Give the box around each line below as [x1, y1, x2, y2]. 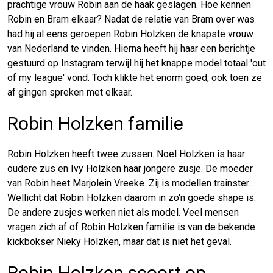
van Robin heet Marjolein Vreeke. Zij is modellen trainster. [7, 177, 250, 190]
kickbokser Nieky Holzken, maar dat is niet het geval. [7, 236, 232, 248]
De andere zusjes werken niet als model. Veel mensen [7, 207, 239, 219]
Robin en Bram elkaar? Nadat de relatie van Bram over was [7, 13, 255, 26]
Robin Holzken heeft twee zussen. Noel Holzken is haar [7, 148, 245, 160]
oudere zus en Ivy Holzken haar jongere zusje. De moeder [7, 163, 253, 175]
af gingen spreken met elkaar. [7, 87, 132, 99]
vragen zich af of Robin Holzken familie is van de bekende [7, 221, 255, 233]
